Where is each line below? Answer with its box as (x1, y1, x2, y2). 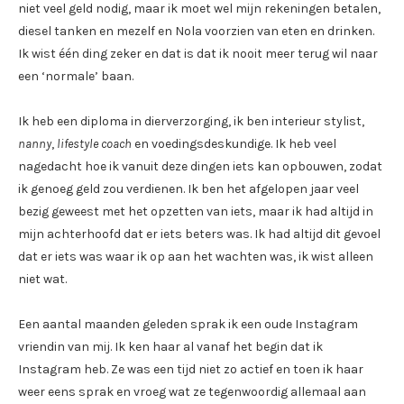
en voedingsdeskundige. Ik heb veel (132, 136, 336, 152)
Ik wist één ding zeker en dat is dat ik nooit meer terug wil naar (18, 46, 378, 62)
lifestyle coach (57, 136, 132, 152)
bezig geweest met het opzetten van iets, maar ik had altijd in (18, 204, 373, 220)
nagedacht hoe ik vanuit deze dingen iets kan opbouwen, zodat (18, 159, 382, 175)
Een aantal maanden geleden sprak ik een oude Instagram (18, 317, 358, 333)
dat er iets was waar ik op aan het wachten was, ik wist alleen (18, 249, 373, 265)
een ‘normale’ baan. (18, 69, 133, 85)
